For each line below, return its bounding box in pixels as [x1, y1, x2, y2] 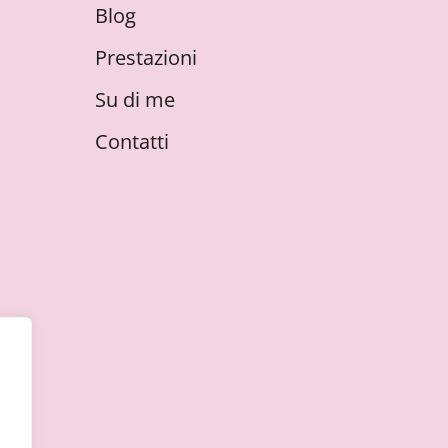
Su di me [95, 86, 175, 113]
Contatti [95, 128, 169, 155]
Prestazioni [95, 44, 197, 71]
